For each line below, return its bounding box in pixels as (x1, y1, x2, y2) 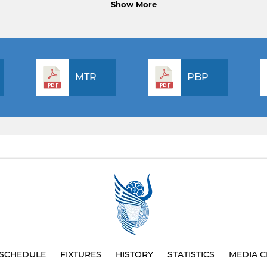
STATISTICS (167, 249, 215, 260)
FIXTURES (60, 249, 101, 260)
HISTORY (116, 249, 153, 260)
